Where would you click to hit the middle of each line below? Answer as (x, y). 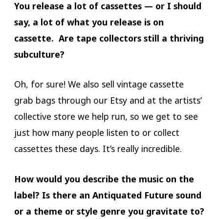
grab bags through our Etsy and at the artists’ (108, 100)
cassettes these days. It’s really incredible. (99, 149)
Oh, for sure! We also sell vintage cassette (99, 84)
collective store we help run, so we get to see (106, 117)
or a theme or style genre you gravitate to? (109, 211)
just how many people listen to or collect (97, 133)
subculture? (39, 55)
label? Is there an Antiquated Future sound (108, 195)
